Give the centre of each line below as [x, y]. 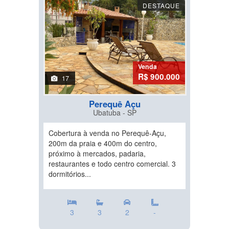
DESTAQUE [161, 6]
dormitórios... [70, 174]
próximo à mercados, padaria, [97, 154]
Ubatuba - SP [114, 113]
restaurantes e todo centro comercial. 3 [112, 164]
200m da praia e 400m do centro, [103, 143]
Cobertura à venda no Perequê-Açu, [107, 133]
